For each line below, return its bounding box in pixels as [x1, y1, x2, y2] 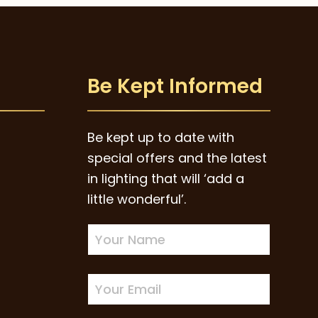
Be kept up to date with [87, 128, 235, 147]
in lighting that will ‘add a [87, 170, 245, 188]
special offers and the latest [87, 149, 268, 168]
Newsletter [87, 224, 155, 243]
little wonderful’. [87, 190, 187, 209]
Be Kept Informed [87, 72, 263, 101]
